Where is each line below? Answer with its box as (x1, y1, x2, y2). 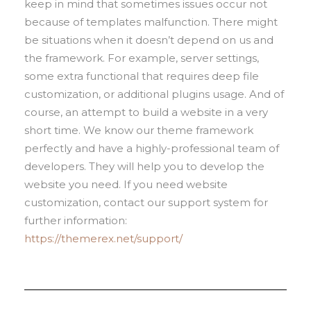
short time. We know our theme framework (24, 124, 253, 137)
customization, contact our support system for (24, 196, 268, 210)
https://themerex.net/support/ (24, 232, 183, 246)
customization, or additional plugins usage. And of (24, 87, 284, 101)
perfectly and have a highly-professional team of (24, 142, 279, 155)
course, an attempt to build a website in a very (24, 106, 268, 119)
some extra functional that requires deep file (24, 69, 259, 83)
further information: (24, 214, 127, 228)
